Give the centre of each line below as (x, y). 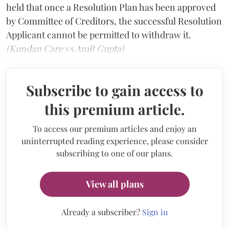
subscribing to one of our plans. (114, 153)
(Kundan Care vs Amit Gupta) (65, 48)
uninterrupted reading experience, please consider (114, 141)
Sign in (155, 212)
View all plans (114, 184)
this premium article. (114, 109)
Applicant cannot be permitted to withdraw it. (99, 35)
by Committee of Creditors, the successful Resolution (114, 21)
